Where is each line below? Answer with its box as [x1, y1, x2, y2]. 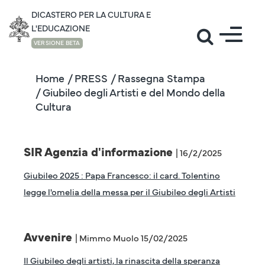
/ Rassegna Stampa [111, 70, 205, 85]
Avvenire [24, 228, 75, 245]
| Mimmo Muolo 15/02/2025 [75, 231, 188, 244]
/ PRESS [67, 70, 108, 85]
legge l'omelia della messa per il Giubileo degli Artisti [24, 185, 235, 198]
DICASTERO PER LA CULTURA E [31, 8, 151, 20]
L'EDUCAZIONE [31, 22, 91, 34]
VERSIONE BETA [34, 38, 80, 47]
